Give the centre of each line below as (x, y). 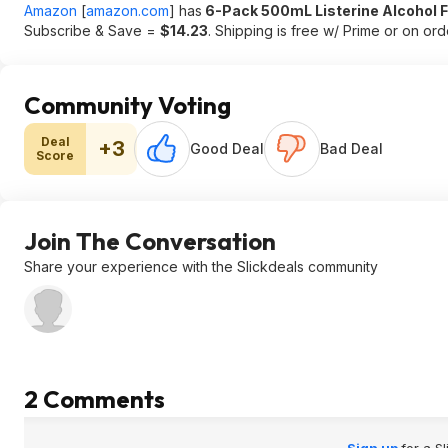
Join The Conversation (150, 241)
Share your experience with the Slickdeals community (201, 266)
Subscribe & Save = (92, 30)
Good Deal (227, 148)
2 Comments (94, 399)
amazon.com (127, 10)
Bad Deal (351, 148)
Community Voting (127, 105)
